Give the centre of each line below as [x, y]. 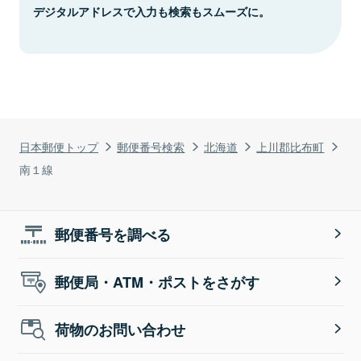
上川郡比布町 [290, 146]
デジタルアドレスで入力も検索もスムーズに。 [151, 11]
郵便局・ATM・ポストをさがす [158, 282]
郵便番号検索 [151, 146]
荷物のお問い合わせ [120, 329]
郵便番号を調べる [113, 234]
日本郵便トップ [59, 146]
